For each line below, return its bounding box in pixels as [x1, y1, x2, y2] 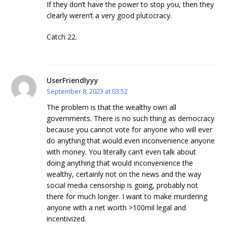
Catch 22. [47, 32, 78, 42]
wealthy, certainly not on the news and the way [47, 169, 202, 179]
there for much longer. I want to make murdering [47, 192, 208, 202]
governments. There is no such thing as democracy [47, 113, 215, 124]
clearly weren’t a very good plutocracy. [47, 11, 172, 21]
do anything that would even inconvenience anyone [47, 136, 215, 146]
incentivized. [47, 214, 87, 224]
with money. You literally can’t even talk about [47, 147, 197, 157]
